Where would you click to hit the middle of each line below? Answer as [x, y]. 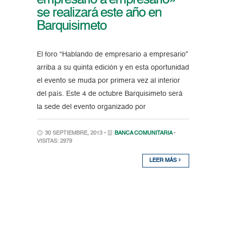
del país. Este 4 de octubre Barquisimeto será [109, 94]
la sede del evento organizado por [91, 107]
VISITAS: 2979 [54, 142]
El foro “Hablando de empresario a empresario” [112, 55]
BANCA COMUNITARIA [143, 134]
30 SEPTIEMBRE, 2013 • [75, 134]
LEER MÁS [164, 161]
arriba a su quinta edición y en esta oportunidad [113, 68]
